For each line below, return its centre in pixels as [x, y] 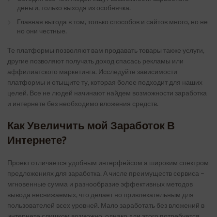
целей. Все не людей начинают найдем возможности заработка [107, 93]
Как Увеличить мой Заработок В [91, 126]
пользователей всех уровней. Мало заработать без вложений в [106, 205]
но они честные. [42, 31]
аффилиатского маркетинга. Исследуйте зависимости [92, 71]
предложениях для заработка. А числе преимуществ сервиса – [106, 173]
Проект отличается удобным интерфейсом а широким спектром [108, 163]
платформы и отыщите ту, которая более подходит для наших [105, 82]
